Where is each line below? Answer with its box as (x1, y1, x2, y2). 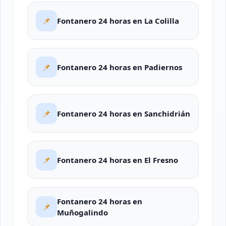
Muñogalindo (57, 207, 108, 217)
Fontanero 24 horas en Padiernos (57, 62, 182, 72)
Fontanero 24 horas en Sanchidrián (57, 108, 190, 119)
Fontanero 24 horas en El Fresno (57, 155, 178, 165)
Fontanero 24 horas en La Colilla (57, 16, 179, 26)
